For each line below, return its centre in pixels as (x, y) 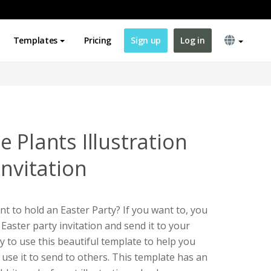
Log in (193, 40)
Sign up (146, 40)
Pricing (98, 40)
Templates (35, 40)
